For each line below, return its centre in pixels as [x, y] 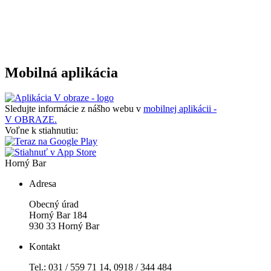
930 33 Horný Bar [64, 226]
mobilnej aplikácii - [180, 109]
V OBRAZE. [31, 120]
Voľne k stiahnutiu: [41, 131]
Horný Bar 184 [58, 215]
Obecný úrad [54, 204]
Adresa [43, 184]
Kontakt [44, 247]
